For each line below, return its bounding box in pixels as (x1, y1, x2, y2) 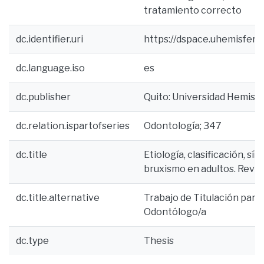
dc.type (16, 235, 49, 246)
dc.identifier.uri (16, 34, 83, 45)
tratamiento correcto (144, 5, 242, 16)
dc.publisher (16, 91, 71, 103)
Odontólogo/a (144, 206, 206, 217)
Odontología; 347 (144, 120, 222, 131)
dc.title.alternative (16, 192, 100, 203)
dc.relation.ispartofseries (16, 120, 130, 131)
